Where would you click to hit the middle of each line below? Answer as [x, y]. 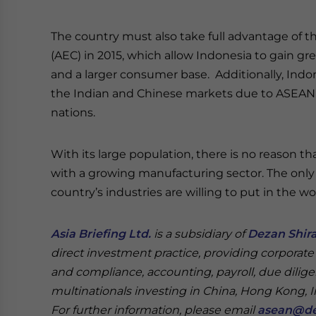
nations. [73, 113]
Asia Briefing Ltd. [101, 234]
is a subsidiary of [199, 234]
